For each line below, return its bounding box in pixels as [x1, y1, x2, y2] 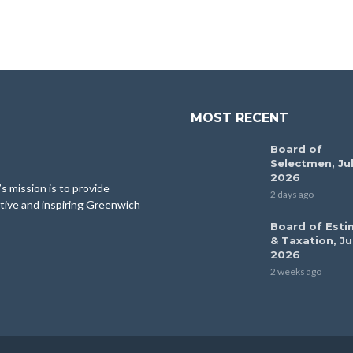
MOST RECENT [191, 110, 288, 126]
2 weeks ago [269, 266, 321, 278]
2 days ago [269, 188, 314, 201]
